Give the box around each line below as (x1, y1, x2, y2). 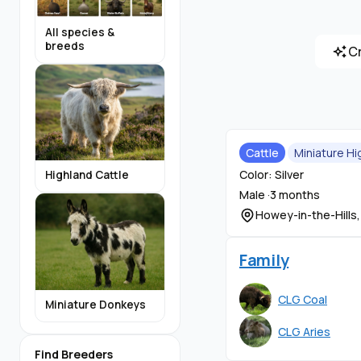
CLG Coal (278, 291, 327, 307)
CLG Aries (278, 323, 330, 339)
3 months (270, 187, 320, 202)
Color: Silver (239, 167, 304, 182)
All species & (45, 24, 114, 39)
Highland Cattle (45, 168, 129, 183)
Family (239, 249, 289, 271)
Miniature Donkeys (45, 297, 146, 312)
